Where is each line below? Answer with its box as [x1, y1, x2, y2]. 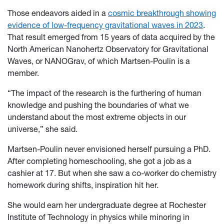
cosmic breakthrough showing [108, 8, 216, 18]
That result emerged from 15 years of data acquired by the [7, 32, 215, 42]
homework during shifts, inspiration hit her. [7, 180, 158, 190]
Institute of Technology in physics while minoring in [7, 212, 189, 222]
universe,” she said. [7, 124, 77, 134]
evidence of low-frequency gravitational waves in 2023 [7, 20, 203, 30]
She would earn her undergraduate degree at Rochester [7, 200, 206, 210]
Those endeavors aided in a [7, 8, 108, 18]
